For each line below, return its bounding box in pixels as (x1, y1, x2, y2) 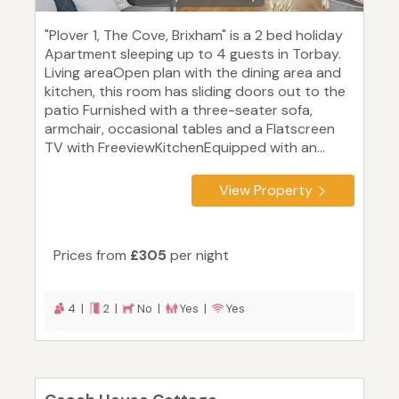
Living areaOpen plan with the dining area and (45, 63, 341, 83)
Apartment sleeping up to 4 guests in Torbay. (45, 45, 341, 64)
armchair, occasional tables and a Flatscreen (45, 119, 335, 139)
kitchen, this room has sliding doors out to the (45, 82, 346, 102)
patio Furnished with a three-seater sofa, (45, 101, 313, 120)
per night (167, 246, 229, 265)
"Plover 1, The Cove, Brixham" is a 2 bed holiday (45, 26, 343, 45)
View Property (219, 181, 313, 200)
